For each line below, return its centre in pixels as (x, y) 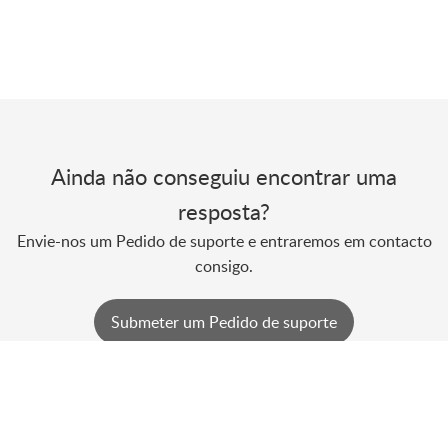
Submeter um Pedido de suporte (224, 321)
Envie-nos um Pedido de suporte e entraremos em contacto (224, 240)
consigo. (224, 265)
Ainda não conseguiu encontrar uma (224, 175)
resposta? (224, 210)
